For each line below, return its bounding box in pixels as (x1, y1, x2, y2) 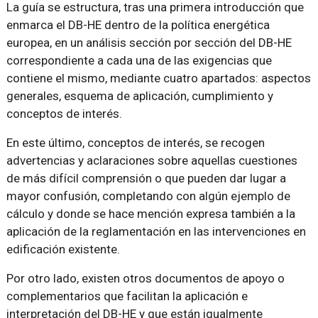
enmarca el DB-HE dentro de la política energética (6, 18, 270, 33)
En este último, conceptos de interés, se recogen (6, 136, 265, 150)
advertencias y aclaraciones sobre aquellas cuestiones (6, 153, 297, 168)
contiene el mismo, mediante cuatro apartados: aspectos (6, 71, 311, 86)
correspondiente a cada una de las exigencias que (6, 53, 272, 68)
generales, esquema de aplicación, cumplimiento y (6, 89, 273, 104)
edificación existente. (6, 242, 120, 257)
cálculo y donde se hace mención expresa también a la (6, 207, 295, 221)
